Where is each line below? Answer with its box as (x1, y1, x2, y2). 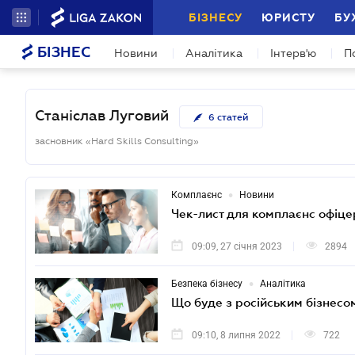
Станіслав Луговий (35, 108, 169, 124)
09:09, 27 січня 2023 (192, 241, 282, 253)
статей (217, 112, 249, 123)
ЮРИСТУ (261, 11, 315, 24)
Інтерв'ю (270, 47, 316, 59)
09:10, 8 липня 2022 (192, 330, 281, 342)
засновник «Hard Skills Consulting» (35, 136, 199, 147)
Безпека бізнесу (171, 278, 242, 290)
